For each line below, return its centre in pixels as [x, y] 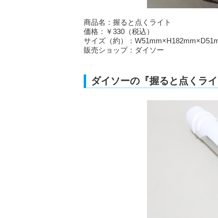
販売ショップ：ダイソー [124, 50]
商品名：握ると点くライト [127, 22]
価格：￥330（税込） [119, 31]
